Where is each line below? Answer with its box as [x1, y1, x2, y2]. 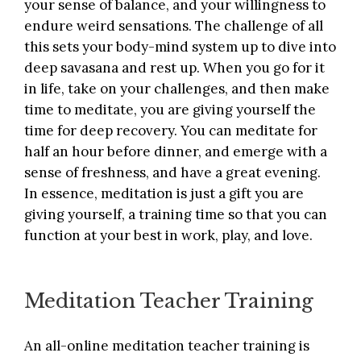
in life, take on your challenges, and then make [24, 80, 330, 98]
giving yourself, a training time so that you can [24, 205, 327, 224]
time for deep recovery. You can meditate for [24, 122, 317, 140]
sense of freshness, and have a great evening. [24, 164, 321, 182]
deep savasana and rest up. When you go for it [24, 59, 325, 77]
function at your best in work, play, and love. [24, 226, 313, 245]
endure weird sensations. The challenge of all [24, 17, 323, 35]
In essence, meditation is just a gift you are [24, 185, 304, 203]
